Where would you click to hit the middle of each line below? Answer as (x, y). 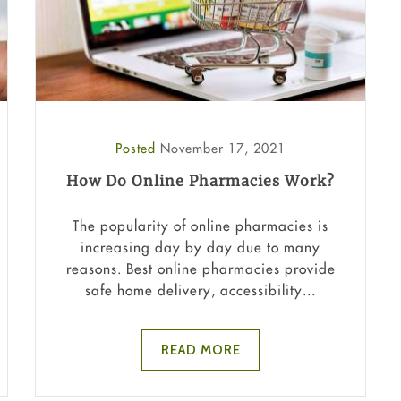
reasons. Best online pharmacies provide (200, 268)
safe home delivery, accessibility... (200, 290)
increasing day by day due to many (200, 247)
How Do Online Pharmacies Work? (200, 181)
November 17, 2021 (223, 149)
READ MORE (200, 350)
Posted (138, 149)
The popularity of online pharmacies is (200, 225)
